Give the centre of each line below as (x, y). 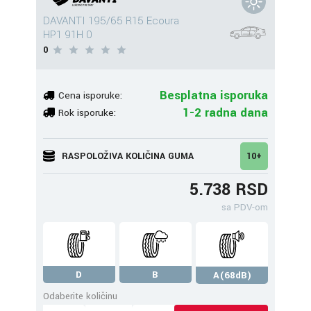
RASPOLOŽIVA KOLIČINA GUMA (128, 156)
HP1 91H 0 (68, 35)
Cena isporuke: (90, 95)
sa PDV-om (245, 207)
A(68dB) (232, 275)
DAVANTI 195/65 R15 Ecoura (111, 21)
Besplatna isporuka (214, 95)
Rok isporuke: (87, 112)
